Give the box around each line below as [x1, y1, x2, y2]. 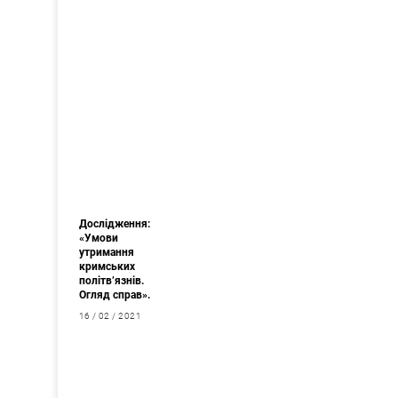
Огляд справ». [78, 288, 150, 301]
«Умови [78, 231, 118, 244]
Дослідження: [78, 217, 150, 230]
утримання [78, 245, 134, 259]
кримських [78, 259, 135, 273]
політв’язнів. [78, 274, 144, 287]
